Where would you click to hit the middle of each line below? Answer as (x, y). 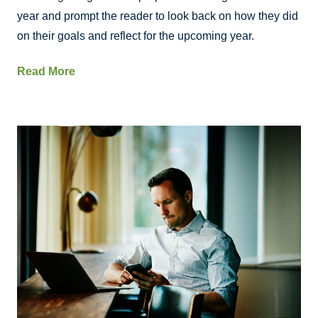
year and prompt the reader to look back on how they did (158, 16)
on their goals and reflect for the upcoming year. (136, 36)
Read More (46, 72)
